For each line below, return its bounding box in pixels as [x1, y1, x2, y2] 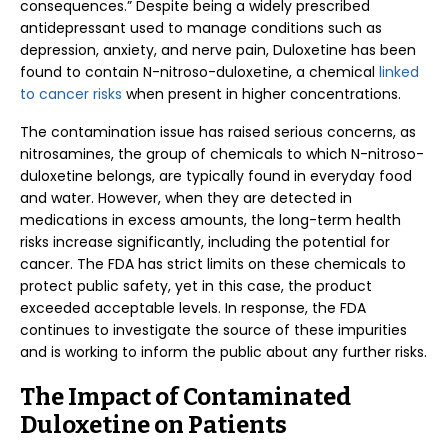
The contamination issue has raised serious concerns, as [20, 122, 416, 142]
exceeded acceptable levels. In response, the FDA [20, 298, 366, 318]
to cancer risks [20, 84, 122, 104]
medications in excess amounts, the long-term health [20, 210, 401, 230]
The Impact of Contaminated [20, 383, 351, 411]
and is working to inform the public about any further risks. [20, 342, 427, 362]
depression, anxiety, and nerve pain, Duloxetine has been [20, 40, 416, 60]
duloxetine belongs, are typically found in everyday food [20, 166, 412, 186]
